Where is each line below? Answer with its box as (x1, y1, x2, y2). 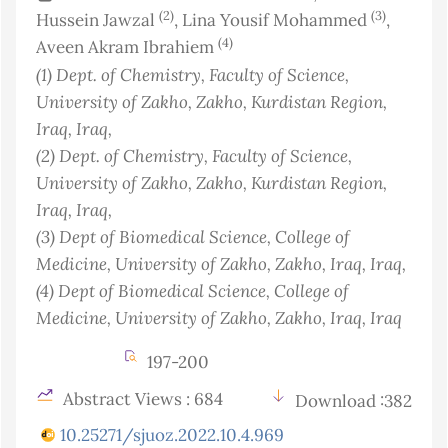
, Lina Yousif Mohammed (174, 9, 371, 32)
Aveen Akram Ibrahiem (36, 36, 218, 59)
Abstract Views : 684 (59, 388, 223, 411)
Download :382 (295, 390, 412, 413)
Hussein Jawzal (36, 9, 159, 32)
